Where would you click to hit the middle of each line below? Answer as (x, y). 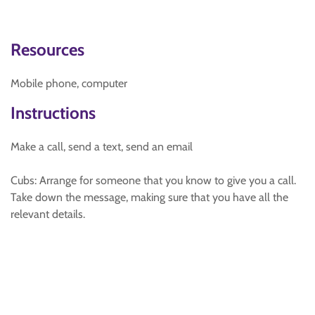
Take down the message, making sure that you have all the (149, 197)
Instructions (53, 113)
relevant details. (48, 214)
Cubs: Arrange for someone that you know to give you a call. (153, 180)
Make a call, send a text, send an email (102, 147)
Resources (47, 50)
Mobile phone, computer (69, 83)
